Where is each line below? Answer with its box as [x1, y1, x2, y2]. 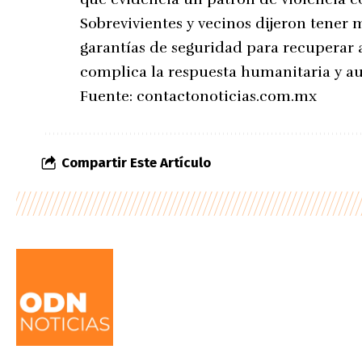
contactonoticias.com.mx [137, 87, 318, 106]
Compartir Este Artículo [61, 154, 211, 172]
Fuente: [80, 87, 137, 106]
